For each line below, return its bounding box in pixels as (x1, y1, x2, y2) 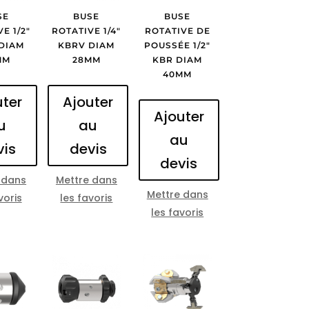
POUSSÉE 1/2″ (144, 39, 211, 50)
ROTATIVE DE (144, 25, 210, 36)
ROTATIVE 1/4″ (52, 25, 121, 36)
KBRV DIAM (58, 39, 115, 50)
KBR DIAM (152, 54, 203, 65)
